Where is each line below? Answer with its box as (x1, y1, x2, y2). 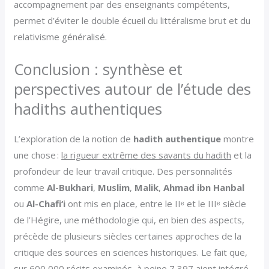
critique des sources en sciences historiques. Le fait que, (14, 246, 248, 259)
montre (221, 133, 255, 145)
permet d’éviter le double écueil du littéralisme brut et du (14, 14, 251, 27)
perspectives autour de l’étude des (14, 79, 252, 100)
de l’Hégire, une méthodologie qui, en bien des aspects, (14, 214, 245, 226)
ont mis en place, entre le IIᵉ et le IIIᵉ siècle (65, 198, 247, 210)
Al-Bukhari (47, 181, 94, 194)
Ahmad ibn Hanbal (163, 181, 245, 194)
